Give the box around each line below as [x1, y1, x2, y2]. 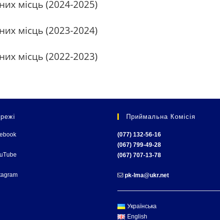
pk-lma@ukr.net [125, 172, 169, 179]
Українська [127, 203, 157, 210]
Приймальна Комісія [126, 113, 195, 120]
